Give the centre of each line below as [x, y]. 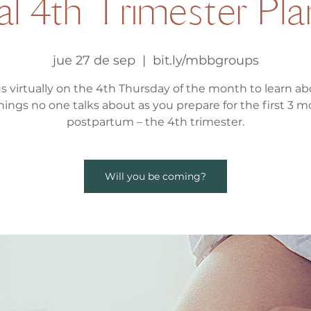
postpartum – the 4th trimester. [155, 122]
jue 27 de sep [94, 60]
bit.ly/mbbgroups [205, 60]
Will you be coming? [155, 176]
